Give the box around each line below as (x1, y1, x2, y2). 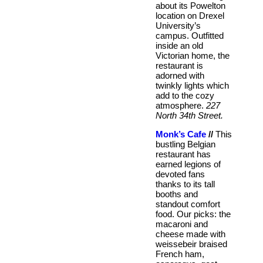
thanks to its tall (156, 178, 215, 189)
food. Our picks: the (156, 208, 231, 219)
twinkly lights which (156, 80, 229, 90)
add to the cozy (156, 90, 214, 100)
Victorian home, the (156, 50, 230, 60)
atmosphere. (156, 100, 206, 110)
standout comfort (156, 198, 220, 209)
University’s (156, 20, 201, 31)
